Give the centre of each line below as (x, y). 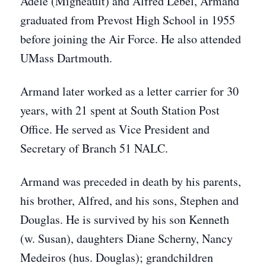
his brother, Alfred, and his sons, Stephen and (129, 200)
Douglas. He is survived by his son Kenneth (125, 219)
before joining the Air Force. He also (110, 39)
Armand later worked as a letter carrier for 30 (129, 91)
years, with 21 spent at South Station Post (120, 110)
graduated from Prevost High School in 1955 (128, 20)
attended (221, 39)
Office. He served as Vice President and (115, 129)
